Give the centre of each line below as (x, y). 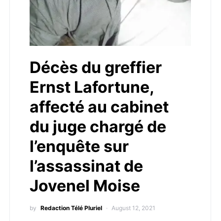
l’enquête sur (79, 146)
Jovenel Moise (85, 186)
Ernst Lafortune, (92, 87)
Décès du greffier (96, 67)
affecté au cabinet (99, 107)
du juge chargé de (98, 127)
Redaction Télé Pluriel (71, 208)
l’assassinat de (86, 166)
